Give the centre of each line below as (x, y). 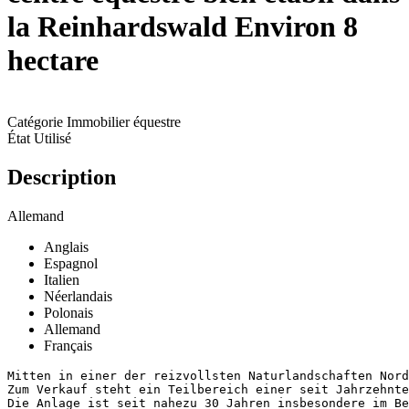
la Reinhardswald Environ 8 (183, 27)
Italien (62, 279)
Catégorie (35, 121)
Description (62, 177)
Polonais (68, 312)
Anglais (66, 246)
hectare (53, 61)
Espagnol (71, 263)
